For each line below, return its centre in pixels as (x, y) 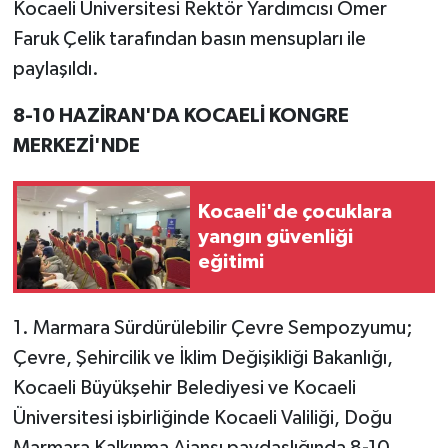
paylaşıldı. (55, 69)
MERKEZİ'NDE (76, 146)
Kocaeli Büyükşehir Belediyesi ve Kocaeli (184, 388)
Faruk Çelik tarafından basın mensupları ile (189, 39)
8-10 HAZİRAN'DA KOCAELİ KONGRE (180, 116)
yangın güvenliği (275, 236)
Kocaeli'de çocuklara (295, 211)
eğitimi (231, 261)
